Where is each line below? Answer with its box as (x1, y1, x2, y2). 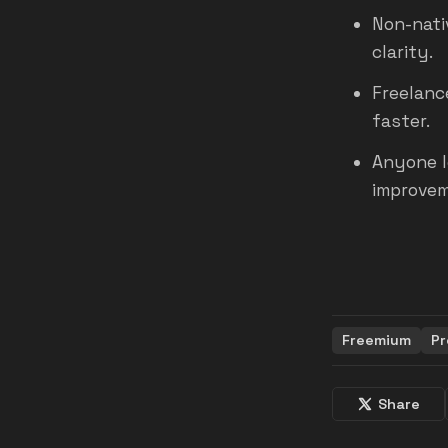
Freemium (342, 330, 411, 349)
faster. (372, 110, 430, 133)
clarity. (372, 41, 433, 64)
